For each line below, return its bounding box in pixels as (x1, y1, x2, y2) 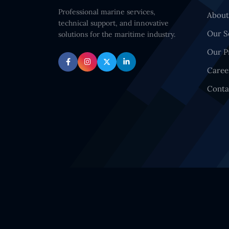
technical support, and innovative (58, 18, 169, 28)
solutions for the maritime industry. (58, 30, 175, 39)
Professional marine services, (58, 7, 155, 16)
